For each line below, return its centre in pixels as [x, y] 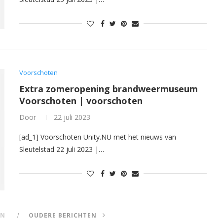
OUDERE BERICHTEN [64, 216]
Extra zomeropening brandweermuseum [109, 89]
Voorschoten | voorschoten [81, 100]
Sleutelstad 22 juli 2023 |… [62, 149]
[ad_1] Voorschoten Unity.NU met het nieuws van [98, 137]
